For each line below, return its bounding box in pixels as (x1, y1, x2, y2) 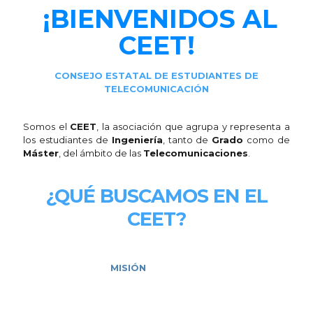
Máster (23, 147, 59, 159)
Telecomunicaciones (143, 147, 248, 159)
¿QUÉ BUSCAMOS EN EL (45, 184, 268, 208)
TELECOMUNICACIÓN (104, 83, 209, 94)
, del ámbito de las (59, 147, 143, 159)
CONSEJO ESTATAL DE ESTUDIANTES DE (54, 70, 259, 81)
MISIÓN (110, 262, 146, 273)
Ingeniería (111, 134, 163, 145)
